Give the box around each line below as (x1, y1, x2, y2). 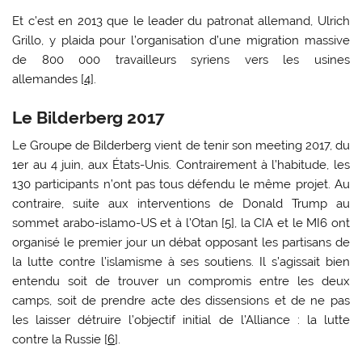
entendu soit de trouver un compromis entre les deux (12, 273, 350, 288)
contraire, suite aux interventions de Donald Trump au (12, 196, 350, 211)
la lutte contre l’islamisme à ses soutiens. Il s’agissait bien (12, 254, 350, 269)
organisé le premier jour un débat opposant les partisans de (12, 234, 350, 250)
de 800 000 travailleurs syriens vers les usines (12, 52, 350, 67)
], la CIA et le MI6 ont (231, 215, 350, 230)
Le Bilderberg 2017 (12, 107, 166, 128)
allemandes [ (12, 71, 85, 86)
